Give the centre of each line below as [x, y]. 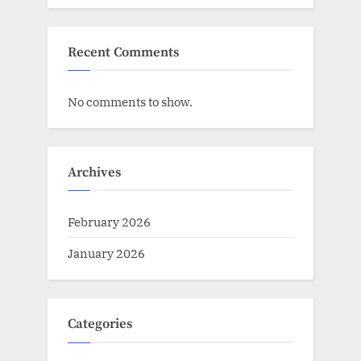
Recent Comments [123, 52]
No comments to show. [130, 102]
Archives [94, 172]
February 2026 [109, 222]
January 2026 [106, 253]
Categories [100, 325]
